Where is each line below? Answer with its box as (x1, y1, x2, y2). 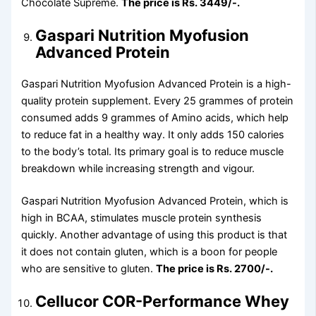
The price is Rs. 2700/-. (156, 262, 274, 276)
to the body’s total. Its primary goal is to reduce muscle (21, 145, 284, 159)
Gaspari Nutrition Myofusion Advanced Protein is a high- (21, 78, 292, 91)
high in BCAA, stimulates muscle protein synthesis (21, 212, 262, 225)
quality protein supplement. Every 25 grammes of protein (21, 95, 294, 108)
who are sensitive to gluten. (21, 262, 157, 276)
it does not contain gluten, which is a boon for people (21, 245, 278, 259)
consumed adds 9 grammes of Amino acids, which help (21, 111, 289, 125)
